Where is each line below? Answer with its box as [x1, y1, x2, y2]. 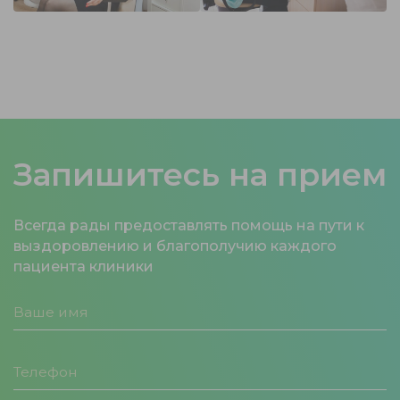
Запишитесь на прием [13, 154, 387, 194]
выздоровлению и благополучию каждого [13, 237, 337, 254]
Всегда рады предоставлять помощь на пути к [13, 216, 364, 234]
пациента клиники [13, 257, 154, 275]
